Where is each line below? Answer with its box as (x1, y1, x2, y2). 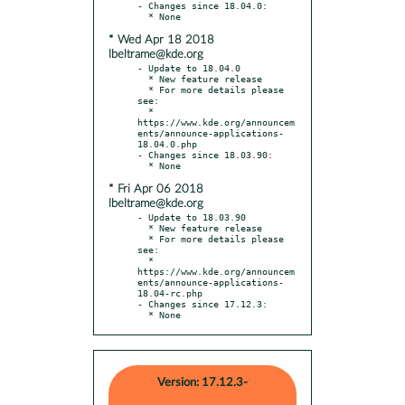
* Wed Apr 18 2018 (108, 33, 214, 46)
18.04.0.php (137, 137, 197, 149)
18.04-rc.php (137, 287, 202, 298)
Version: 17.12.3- (157, 376, 248, 389)
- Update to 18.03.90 (137, 211, 246, 222)
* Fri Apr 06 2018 (108, 183, 203, 195)
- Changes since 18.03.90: (137, 148, 273, 160)
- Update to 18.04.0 (137, 61, 240, 73)
